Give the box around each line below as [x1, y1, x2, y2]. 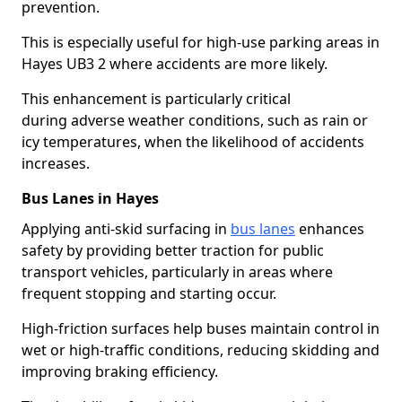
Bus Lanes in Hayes [22, 188, 159, 208]
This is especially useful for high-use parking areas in [22, 32, 380, 52]
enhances [295, 219, 364, 239]
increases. [22, 153, 90, 173]
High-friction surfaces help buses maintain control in [22, 319, 380, 338]
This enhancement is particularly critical [22, 89, 291, 109]
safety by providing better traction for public [22, 240, 324, 260]
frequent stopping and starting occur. [22, 284, 276, 303]
